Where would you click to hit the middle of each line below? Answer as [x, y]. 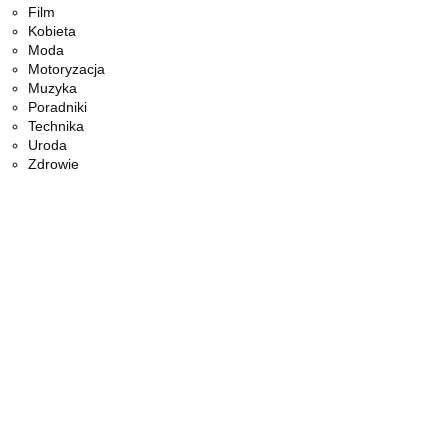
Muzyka [52, 87]
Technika [56, 125]
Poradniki [57, 106]
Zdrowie [53, 163]
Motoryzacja [66, 68]
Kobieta [52, 30]
